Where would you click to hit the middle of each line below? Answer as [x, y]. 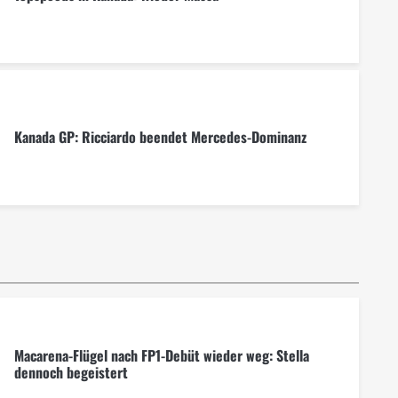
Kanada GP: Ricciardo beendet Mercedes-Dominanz [160, 137]
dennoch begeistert [71, 373]
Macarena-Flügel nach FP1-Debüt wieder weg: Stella [161, 356]
